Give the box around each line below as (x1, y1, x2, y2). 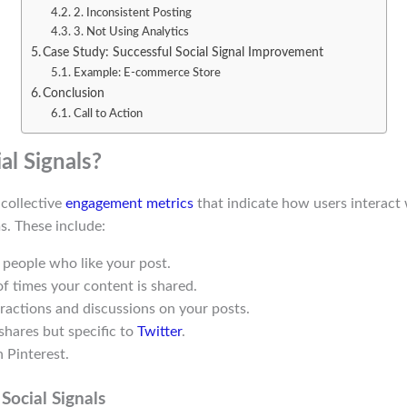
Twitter (136, 324, 182, 340)
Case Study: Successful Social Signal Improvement (43, 45, 324, 60)
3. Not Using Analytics (73, 26, 189, 39)
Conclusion (43, 86, 105, 101)
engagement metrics (65, 196, 194, 212)
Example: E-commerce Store (73, 67, 221, 80)
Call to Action (73, 108, 143, 121)
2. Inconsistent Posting (73, 7, 192, 20)
